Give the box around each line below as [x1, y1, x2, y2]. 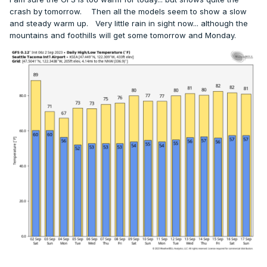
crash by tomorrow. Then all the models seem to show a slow [10, 6, 247, 16]
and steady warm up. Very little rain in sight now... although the [10, 18, 248, 28]
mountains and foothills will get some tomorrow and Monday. [10, 30, 236, 40]
